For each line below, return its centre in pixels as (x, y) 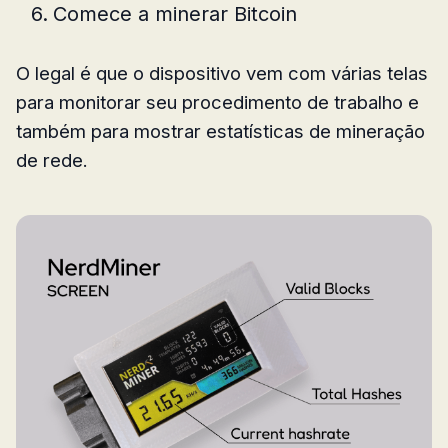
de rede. (52, 159)
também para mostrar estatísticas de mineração (220, 130)
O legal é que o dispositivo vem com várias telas (222, 72)
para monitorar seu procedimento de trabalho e (217, 101)
